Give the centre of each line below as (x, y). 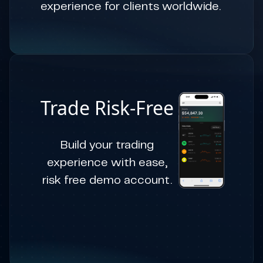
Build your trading (107, 145)
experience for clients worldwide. (130, 7)
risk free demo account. (107, 181)
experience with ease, (107, 163)
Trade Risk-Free (107, 108)
